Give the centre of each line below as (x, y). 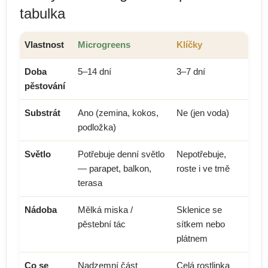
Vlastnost (44, 45)
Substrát (42, 113)
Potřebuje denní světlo (121, 154)
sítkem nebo (201, 224)
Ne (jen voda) (203, 113)
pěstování (45, 86)
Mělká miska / (105, 210)
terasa (90, 183)
